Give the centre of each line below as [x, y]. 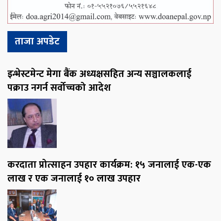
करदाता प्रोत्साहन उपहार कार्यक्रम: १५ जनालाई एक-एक [109, 165]
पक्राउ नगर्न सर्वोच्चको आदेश [59, 88]
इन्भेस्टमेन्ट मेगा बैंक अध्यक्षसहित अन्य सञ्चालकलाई [99, 74]
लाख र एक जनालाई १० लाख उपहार [75, 179]
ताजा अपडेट [37, 42]
